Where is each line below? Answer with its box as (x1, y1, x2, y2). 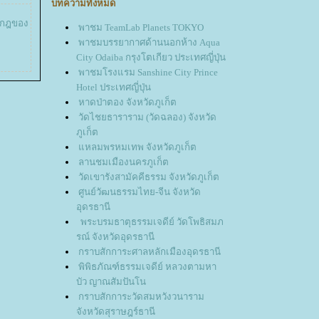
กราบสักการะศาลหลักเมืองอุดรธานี (78, 246, 221, 258)
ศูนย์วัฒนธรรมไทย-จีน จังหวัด (78, 187, 201, 198)
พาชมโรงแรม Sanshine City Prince (78, 67, 218, 78)
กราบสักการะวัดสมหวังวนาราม (78, 291, 204, 303)
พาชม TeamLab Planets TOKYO (78, 22, 204, 33)
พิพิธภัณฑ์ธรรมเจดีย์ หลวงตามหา (78, 261, 216, 273)
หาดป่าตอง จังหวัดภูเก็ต (78, 97, 177, 108)
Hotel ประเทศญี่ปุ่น (76, 82, 151, 93)
